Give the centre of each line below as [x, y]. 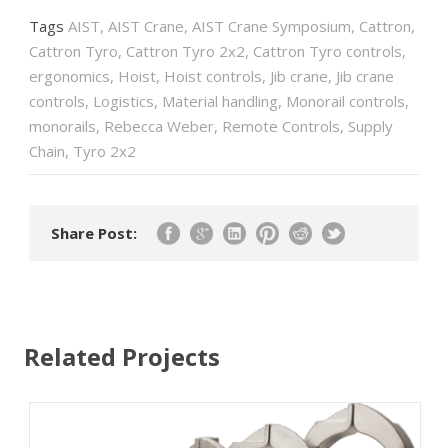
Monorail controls [345, 100]
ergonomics [69, 75]
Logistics [123, 100]
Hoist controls [213, 75]
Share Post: [94, 232]
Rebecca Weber [159, 125]
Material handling [220, 100]
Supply [370, 125]
